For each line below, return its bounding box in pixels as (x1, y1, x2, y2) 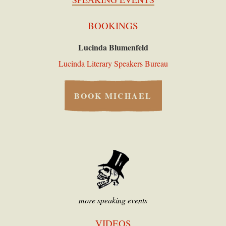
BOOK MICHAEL (74, 90, 152, 102)
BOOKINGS (88, 19, 138, 32)
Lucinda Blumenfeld (78, 41, 148, 53)
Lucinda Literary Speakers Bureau (58, 58, 168, 69)
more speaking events (79, 195, 147, 206)
